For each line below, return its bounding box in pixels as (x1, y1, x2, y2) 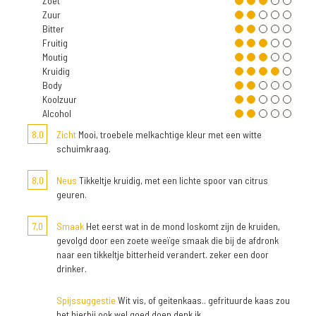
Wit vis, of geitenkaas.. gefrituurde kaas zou (116, 294, 290, 306)
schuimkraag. (56, 142, 111, 154)
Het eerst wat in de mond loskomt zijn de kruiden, (84, 220, 280, 232)
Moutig (42, 51, 68, 63)
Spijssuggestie (56, 294, 116, 306)
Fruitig (42, 37, 68, 49)
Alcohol (42, 107, 71, 119)
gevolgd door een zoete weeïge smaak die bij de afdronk (56, 234, 279, 246)
